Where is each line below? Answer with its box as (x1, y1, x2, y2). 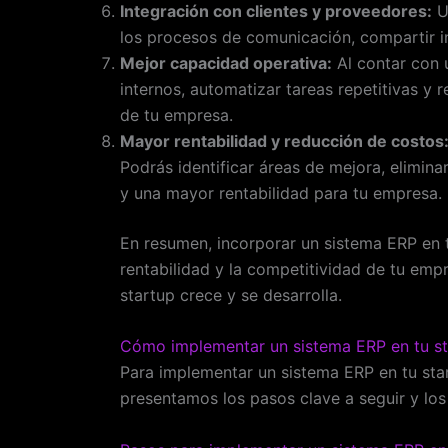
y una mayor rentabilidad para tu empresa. (120, 182, 442, 203)
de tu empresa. (120, 104, 233, 125)
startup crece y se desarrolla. (120, 284, 342, 305)
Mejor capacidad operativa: (120, 52, 332, 73)
